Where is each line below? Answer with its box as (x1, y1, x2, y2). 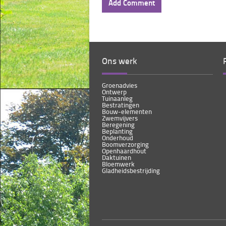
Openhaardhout (102, 146, 146, 155)
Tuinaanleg (102, 94, 133, 103)
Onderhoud (102, 133, 133, 142)
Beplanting (102, 127, 133, 136)
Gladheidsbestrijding (102, 166, 160, 175)
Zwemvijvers (102, 114, 138, 123)
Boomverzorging (102, 140, 149, 149)
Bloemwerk (102, 159, 135, 168)
